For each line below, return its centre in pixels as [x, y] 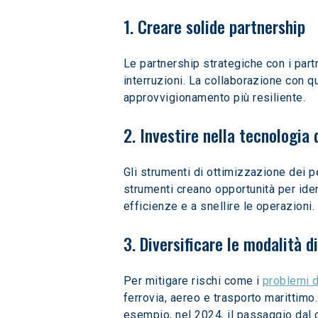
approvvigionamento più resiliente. [215, 98]
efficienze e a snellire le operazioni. [219, 206]
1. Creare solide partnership [214, 26]
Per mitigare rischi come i [193, 281]
